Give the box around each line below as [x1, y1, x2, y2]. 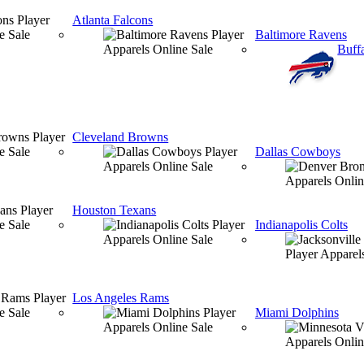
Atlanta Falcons [72, 13, 154, 27]
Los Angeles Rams [72, 291, 170, 305]
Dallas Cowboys [254, 145, 340, 158]
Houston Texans [72, 203, 157, 217]
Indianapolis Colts [254, 218, 348, 232]
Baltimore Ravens [254, 28, 347, 41]
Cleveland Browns [72, 130, 169, 144]
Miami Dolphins [254, 305, 339, 319]
